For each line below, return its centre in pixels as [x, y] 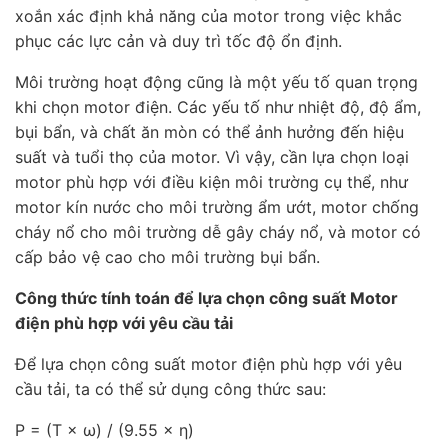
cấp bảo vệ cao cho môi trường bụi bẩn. [167, 256]
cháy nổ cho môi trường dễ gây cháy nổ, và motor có [218, 231]
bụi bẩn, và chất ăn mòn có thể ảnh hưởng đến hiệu [209, 131]
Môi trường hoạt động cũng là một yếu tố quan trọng [216, 81]
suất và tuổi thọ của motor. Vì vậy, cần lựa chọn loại [212, 156]
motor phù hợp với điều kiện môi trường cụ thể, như [211, 181]
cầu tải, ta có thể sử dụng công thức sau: [170, 388]
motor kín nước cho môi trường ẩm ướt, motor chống [217, 206]
